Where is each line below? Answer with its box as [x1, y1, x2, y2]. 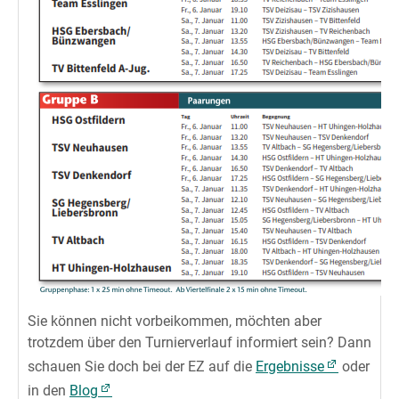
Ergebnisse [256, 358, 324, 376]
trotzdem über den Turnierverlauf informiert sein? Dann [28, 334, 371, 352]
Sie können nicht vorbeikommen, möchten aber [28, 313, 322, 330]
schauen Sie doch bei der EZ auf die [28, 358, 256, 376]
